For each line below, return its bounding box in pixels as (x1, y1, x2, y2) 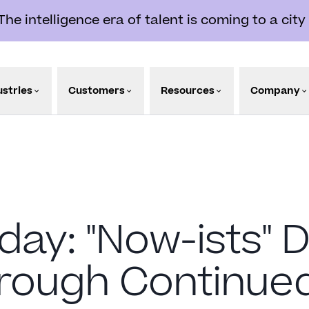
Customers (68, 83, 126, 98)
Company (250, 83, 301, 98)
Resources (161, 83, 215, 98)
